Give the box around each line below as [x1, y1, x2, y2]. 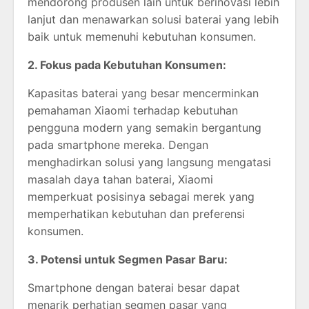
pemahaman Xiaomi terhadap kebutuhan [28, 103, 238, 117]
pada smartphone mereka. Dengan [28, 137, 208, 152]
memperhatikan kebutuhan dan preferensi [28, 206, 245, 221]
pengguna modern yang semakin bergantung [28, 120, 261, 134]
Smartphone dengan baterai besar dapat [28, 280, 240, 295]
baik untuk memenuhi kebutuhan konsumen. [28, 29, 256, 43]
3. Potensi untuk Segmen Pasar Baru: [28, 252, 228, 266]
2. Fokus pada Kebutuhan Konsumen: [28, 57, 226, 72]
